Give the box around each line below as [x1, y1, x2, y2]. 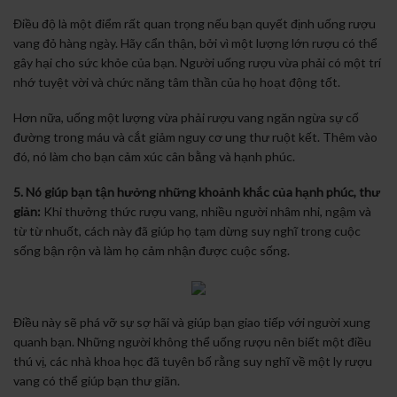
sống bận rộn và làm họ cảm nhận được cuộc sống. [13, 243, 290, 259]
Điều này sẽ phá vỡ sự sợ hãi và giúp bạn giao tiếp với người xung [13, 314, 370, 330]
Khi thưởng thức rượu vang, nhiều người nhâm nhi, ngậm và [41, 204, 371, 220]
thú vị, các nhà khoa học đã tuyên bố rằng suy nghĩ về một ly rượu [13, 353, 372, 369]
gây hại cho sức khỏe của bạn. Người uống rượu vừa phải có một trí [13, 55, 381, 70]
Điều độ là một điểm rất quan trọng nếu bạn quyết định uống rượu [13, 16, 376, 31]
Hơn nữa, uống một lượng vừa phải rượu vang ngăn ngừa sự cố [13, 110, 359, 126]
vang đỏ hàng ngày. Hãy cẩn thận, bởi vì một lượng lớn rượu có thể [13, 35, 378, 51]
